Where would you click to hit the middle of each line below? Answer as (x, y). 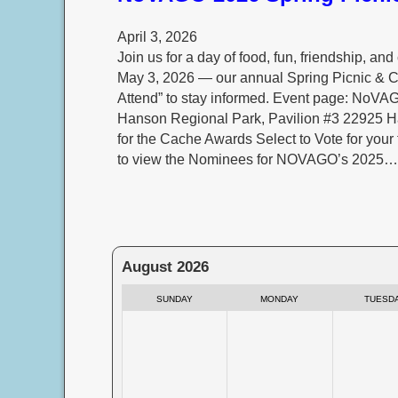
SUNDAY (174, 299)
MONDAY (280, 299)
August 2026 (165, 267)
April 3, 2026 (157, 37)
